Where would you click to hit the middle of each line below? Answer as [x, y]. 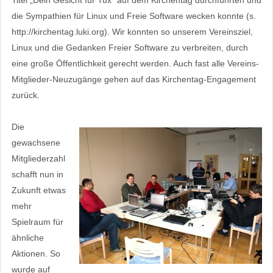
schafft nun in [37, 174]
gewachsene [36, 142]
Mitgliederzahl [38, 158]
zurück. [25, 95]
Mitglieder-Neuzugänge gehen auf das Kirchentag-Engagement [133, 79]
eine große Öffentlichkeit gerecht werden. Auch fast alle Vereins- [135, 63]
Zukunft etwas [38, 190]
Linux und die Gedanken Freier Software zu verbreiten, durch [129, 47]
